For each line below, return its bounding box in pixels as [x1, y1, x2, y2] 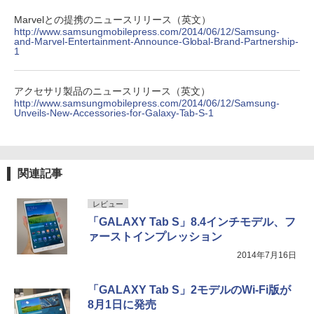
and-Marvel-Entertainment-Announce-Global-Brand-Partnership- [14, 36, 299, 48]
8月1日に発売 [88, 299, 156, 311]
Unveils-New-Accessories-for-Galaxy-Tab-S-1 [14, 107, 214, 119]
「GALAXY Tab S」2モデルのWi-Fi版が [88, 284, 291, 296]
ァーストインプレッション [88, 231, 222, 243]
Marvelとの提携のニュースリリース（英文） [14, 14, 211, 26]
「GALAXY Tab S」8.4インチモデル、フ [88, 216, 296, 228]
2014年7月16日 [237, 250, 296, 261]
